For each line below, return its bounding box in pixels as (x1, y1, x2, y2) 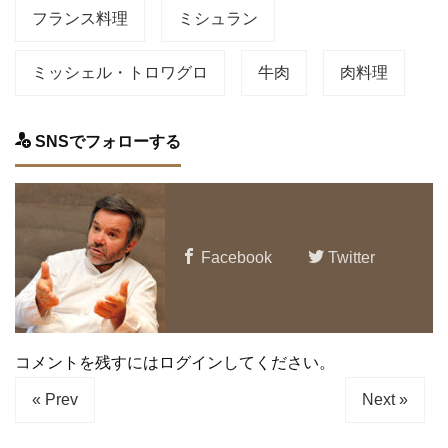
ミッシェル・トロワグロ (32, 63, 208, 81)
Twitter (324, 248, 375, 266)
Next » (362, 390, 408, 408)
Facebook (197, 248, 272, 266)
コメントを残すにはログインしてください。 (15, 353, 335, 371)
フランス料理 (32, 9, 128, 27)
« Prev (32, 390, 78, 408)
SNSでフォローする (31, 132, 181, 150)
